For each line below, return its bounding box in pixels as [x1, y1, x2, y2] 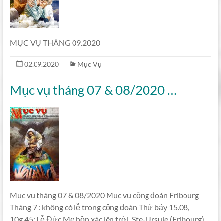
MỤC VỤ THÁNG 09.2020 [9, 38, 100, 47]
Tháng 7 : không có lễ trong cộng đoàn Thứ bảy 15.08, [9, 202, 189, 212]
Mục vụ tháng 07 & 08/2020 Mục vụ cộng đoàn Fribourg [9, 190, 199, 200]
